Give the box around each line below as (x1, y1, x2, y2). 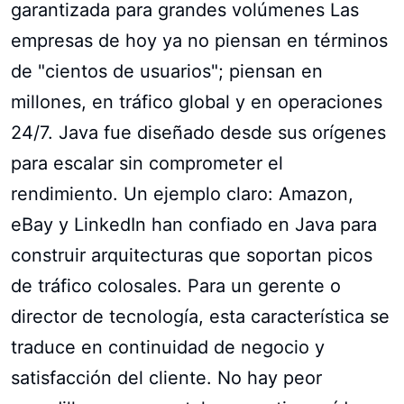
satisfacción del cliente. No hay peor (11, 366, 322, 389)
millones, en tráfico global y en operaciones (11, 90, 382, 113)
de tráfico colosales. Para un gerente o (11, 274, 341, 297)
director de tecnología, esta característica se (11, 305, 390, 327)
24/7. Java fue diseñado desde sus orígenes (11, 121, 386, 143)
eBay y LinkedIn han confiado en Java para (11, 213, 377, 235)
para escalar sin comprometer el (11, 151, 283, 174)
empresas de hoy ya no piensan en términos (11, 29, 388, 51)
